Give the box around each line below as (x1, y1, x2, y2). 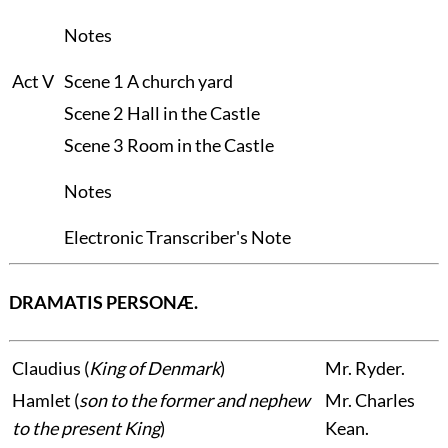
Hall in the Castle (126, 101, 260, 124)
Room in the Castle (126, 133, 274, 156)
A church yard (126, 69, 233, 92)
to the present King (11, 417, 160, 440)
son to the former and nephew (78, 389, 310, 412)
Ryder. (354, 357, 405, 380)
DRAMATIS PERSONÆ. (8, 291, 198, 314)
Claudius (11, 357, 81, 380)
